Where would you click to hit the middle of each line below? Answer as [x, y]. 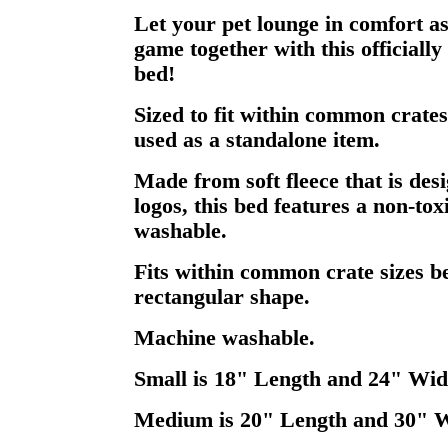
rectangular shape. [221, 296]
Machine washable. [224, 337]
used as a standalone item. [256, 139]
